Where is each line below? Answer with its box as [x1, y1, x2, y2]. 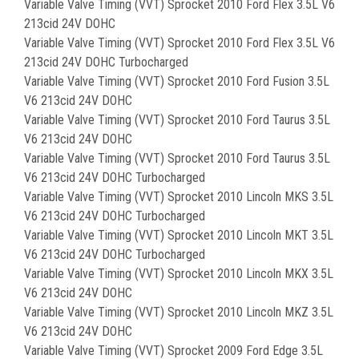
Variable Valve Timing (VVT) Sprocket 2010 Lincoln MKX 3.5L [24, 266, 333, 282]
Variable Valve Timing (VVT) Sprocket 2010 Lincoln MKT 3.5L [24, 228, 333, 244]
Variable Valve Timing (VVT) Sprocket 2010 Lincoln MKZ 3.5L [24, 305, 333, 321]
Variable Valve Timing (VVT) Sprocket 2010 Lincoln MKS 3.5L [24, 189, 333, 205]
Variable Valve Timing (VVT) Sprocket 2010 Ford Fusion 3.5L [24, 74, 329, 90]
